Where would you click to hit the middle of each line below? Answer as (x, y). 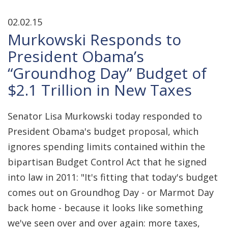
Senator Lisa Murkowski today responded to (105, 116)
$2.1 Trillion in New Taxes (100, 90)
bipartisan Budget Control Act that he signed (107, 162)
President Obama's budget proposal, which (103, 131)
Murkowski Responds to (94, 39)
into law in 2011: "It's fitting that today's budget (113, 177)
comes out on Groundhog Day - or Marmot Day (111, 192)
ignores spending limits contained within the (106, 147)
